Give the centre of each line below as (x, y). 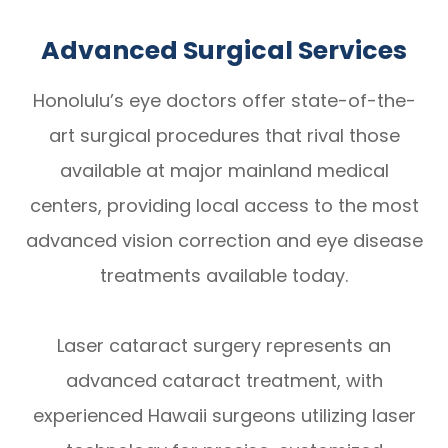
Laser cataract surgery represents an (224, 345)
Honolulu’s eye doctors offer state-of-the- (224, 100)
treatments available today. (224, 275)
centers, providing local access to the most (224, 205)
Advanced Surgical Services (224, 50)
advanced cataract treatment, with (224, 380)
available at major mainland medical (224, 170)
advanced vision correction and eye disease (224, 240)
